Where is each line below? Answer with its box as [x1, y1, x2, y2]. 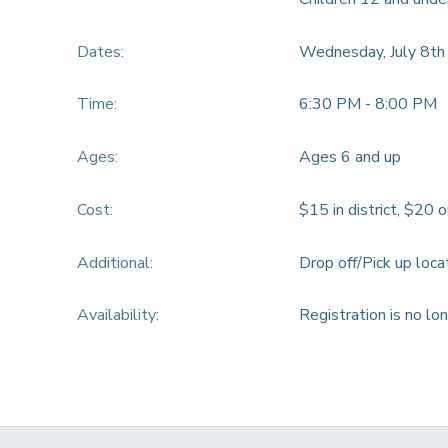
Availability [76, 304, 156, 327]
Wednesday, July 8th [298, 40, 445, 63]
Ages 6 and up [298, 146, 401, 169]
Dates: [76, 40, 124, 63]
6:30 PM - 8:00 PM [298, 93, 437, 116]
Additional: [76, 251, 153, 274]
